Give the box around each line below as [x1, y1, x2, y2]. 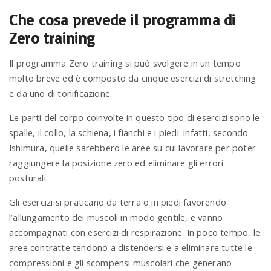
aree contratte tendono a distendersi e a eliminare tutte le [9, 241, 252, 253]
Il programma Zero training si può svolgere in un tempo [9, 57, 241, 70]
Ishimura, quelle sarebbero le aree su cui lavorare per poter [9, 142, 256, 154]
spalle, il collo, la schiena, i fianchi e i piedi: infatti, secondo [9, 126, 249, 139]
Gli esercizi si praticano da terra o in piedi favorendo [9, 195, 227, 208]
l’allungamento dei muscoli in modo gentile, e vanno [9, 211, 223, 223]
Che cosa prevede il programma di [9, 10, 236, 30]
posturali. [9, 172, 48, 184]
